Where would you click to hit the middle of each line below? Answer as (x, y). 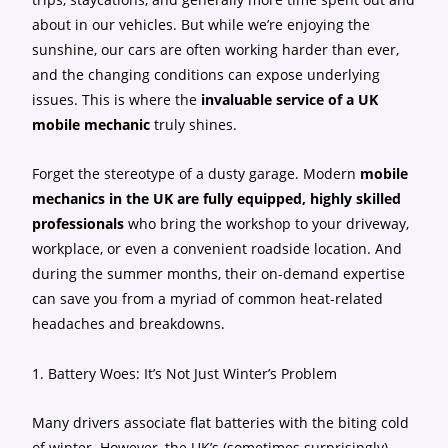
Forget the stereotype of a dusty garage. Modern (196, 173)
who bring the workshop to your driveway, (267, 223)
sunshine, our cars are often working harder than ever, (216, 49)
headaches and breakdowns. (129, 323)
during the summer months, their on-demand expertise (219, 273)
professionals (78, 223)
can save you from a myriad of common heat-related (208, 298)
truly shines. (194, 124)
